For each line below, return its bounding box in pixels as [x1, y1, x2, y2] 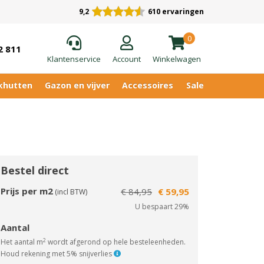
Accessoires [122, 80, 174, 91]
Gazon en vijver [44, 80, 110, 91]
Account [113, 53, 141, 64]
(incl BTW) [53, 187, 87, 197]
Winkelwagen [153, 53, 201, 64]
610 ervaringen [148, 6, 204, 16]
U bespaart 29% [135, 202, 189, 212]
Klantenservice [47, 53, 101, 64]
